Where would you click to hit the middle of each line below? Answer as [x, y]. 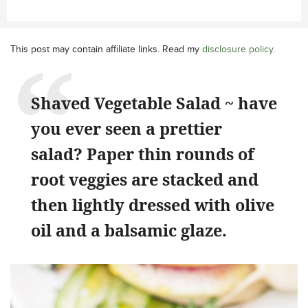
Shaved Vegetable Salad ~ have [154, 103]
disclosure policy [238, 49]
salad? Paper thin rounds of [143, 154]
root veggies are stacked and [145, 179]
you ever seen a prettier [126, 129]
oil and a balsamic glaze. [129, 230]
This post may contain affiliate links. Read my [106, 49]
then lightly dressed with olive [153, 205]
